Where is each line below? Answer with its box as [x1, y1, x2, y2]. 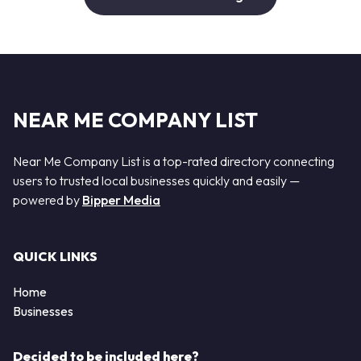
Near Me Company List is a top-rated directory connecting [13, 152, 334, 169]
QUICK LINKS [13, 248, 98, 265]
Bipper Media [82, 191, 160, 208]
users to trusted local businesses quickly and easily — [13, 172, 300, 189]
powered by [13, 191, 82, 208]
